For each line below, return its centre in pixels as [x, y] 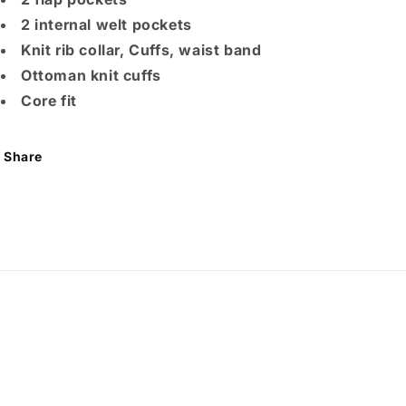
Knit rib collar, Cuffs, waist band [141, 50]
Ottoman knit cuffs [91, 75]
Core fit [49, 101]
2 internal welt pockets [106, 24]
